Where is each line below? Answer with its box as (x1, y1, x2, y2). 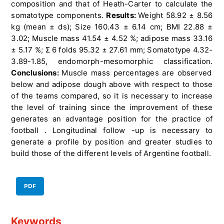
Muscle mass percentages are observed (61, 68, 212, 78)
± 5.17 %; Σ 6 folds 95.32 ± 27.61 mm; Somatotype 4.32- (11, 45, 213, 55)
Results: (106, 10, 138, 20)
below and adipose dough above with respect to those (11, 79, 213, 89)
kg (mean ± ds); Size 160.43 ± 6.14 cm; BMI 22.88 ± (11, 22, 213, 32)
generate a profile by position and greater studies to (11, 137, 213, 147)
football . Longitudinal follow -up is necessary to (11, 125, 213, 135)
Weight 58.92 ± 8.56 (138, 10, 213, 20)
